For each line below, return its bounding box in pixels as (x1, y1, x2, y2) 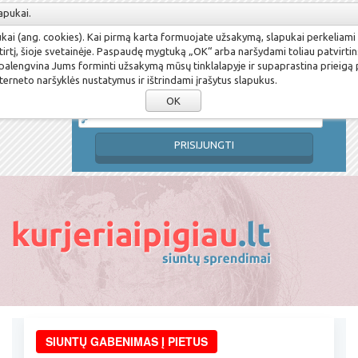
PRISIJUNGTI (174, 139, 235, 150)
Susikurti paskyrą (161, 16, 242, 27)
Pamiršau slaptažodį (251, 16, 346, 27)
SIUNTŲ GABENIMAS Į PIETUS (46, 333, 208, 349)
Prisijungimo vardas (78, 37, 170, 48)
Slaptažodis (78, 86, 133, 97)
